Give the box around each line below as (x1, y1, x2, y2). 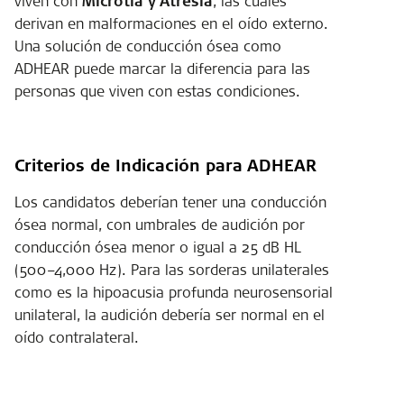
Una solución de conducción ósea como (14, 35, 281, 56)
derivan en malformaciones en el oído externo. (14, 13, 328, 33)
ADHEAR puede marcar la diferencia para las (14, 58, 310, 78)
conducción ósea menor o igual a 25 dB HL (14, 236, 301, 257)
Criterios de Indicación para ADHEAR (14, 153, 317, 177)
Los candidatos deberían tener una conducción (14, 191, 326, 212)
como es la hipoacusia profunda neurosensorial (14, 281, 333, 302)
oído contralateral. (14, 326, 139, 347)
